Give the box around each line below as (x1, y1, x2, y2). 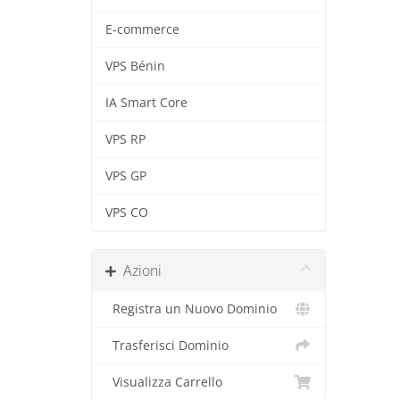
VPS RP (105, 131, 146, 147)
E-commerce (105, 21, 179, 37)
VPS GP (105, 168, 146, 184)
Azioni (116, 261, 162, 280)
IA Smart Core (105, 95, 187, 111)
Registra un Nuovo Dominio (105, 301, 277, 317)
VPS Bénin (105, 58, 165, 74)
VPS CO (105, 204, 148, 221)
